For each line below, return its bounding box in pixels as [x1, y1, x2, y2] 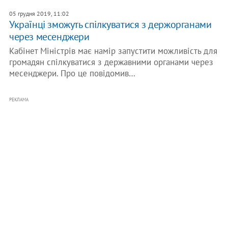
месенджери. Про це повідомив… [9, 68, 135, 79]
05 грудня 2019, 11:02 [9, 10, 69, 17]
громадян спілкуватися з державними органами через [9, 56, 213, 68]
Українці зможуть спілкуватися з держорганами [9, 18, 212, 31]
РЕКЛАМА [9, 97, 28, 102]
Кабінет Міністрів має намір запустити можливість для [9, 45, 217, 56]
